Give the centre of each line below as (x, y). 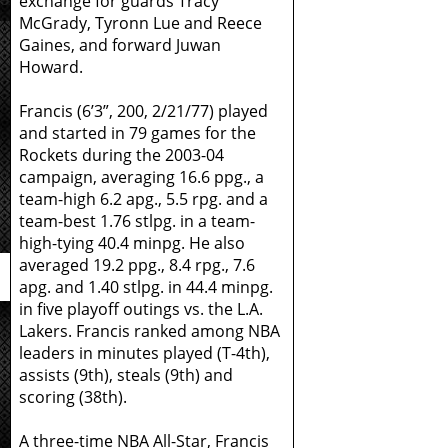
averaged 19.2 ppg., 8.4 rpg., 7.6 (137, 265)
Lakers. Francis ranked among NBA (149, 331)
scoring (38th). (73, 397)
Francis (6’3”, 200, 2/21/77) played (143, 111)
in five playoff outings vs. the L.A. (141, 309)
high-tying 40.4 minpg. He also (132, 243)
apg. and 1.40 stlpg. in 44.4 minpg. (146, 287)
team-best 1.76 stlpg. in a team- (137, 221)
